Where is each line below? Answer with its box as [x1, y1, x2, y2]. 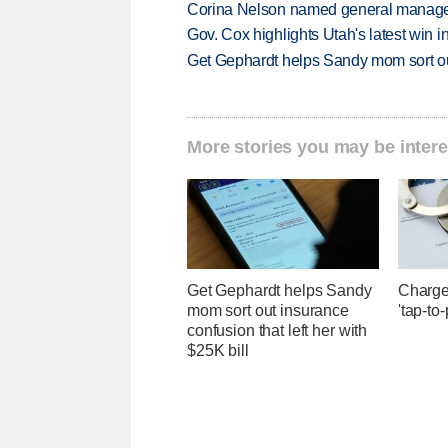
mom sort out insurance [187, 302, 349, 320]
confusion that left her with [187, 322, 368, 340]
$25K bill [187, 342, 249, 360]
